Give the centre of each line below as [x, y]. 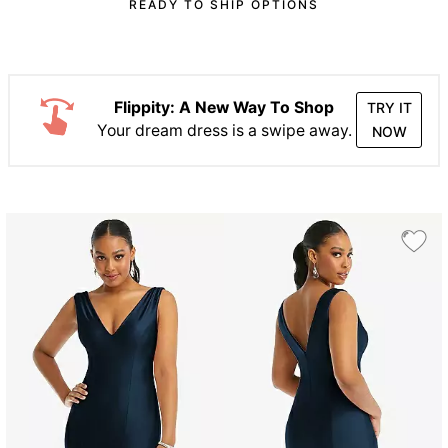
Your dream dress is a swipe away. [224, 130]
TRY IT [389, 108]
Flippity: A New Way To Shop [224, 107]
